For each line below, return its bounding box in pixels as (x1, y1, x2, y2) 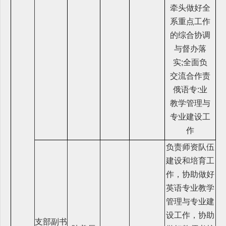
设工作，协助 (166, 210, 214, 219)
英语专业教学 (166, 183, 214, 192)
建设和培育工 (166, 156, 214, 165)
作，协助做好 (166, 169, 214, 179)
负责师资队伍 (166, 142, 214, 151)
